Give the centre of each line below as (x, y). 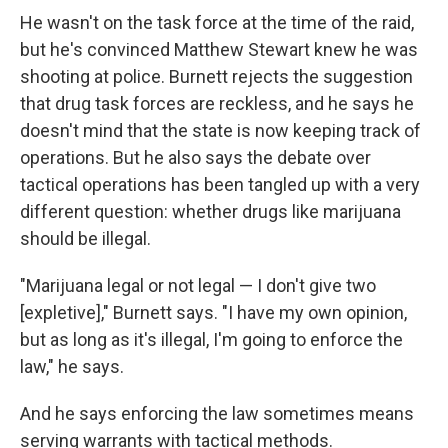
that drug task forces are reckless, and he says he (217, 103)
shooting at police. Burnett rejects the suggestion (216, 76)
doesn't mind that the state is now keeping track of (220, 130)
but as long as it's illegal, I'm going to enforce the (211, 339)
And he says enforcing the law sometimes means (217, 413)
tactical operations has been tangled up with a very (220, 184)
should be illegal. (85, 238)
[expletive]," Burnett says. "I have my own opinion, (213, 312)
